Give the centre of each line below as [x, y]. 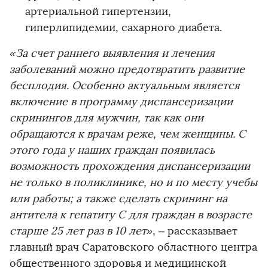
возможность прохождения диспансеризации [130, 166]
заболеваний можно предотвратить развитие [127, 69]
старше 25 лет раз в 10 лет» [81, 231]
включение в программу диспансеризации [121, 101]
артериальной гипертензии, [98, 11]
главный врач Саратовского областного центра [133, 247]
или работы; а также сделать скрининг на [118, 198]
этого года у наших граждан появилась [112, 150]
